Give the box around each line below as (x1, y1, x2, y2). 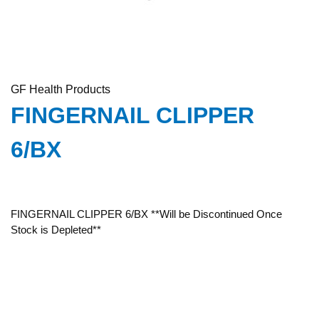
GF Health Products (11, 83, 110, 95)
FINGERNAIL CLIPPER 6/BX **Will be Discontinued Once (11, 208, 282, 220)
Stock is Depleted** (11, 224, 101, 236)
